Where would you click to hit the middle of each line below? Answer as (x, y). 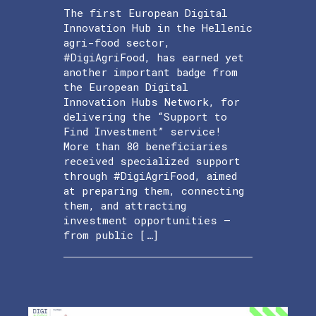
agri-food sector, (117, 42)
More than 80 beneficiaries (146, 146)
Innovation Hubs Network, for (152, 101)
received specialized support (152, 160)
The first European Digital (146, 12)
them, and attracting (125, 205)
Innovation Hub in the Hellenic (158, 27)
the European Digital (126, 86)
